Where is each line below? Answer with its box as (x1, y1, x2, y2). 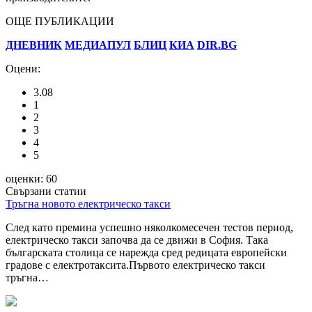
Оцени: (6, 62, 40, 75)
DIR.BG (197, 38, 237, 51)
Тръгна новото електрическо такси (6, 197, 171, 210)
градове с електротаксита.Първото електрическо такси (6, 258, 265, 271)
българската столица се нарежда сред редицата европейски (6, 246, 287, 258)
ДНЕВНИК (6, 38, 62, 51)
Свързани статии (6, 185, 86, 197)
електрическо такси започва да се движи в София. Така (6, 233, 268, 246)
